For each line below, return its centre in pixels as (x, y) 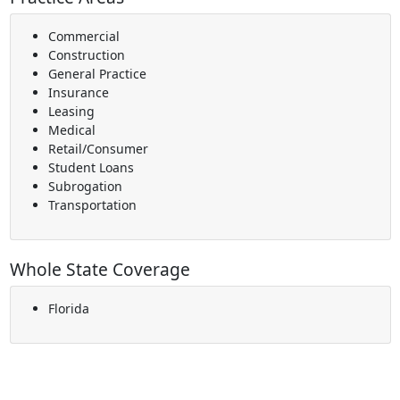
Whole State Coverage (100, 270)
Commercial (83, 37)
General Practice (97, 74)
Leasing (71, 112)
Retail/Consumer (98, 149)
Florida (68, 309)
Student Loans (91, 168)
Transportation (92, 205)
